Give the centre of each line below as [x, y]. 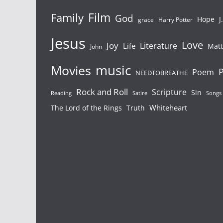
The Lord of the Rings [86, 108]
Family [67, 17]
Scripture [169, 92]
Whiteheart [168, 107]
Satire [140, 93]
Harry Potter [175, 19]
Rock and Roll [102, 91]
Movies [71, 70]
